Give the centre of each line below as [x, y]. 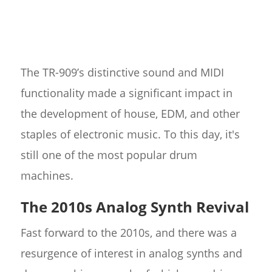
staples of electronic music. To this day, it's [130, 134]
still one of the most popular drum [109, 155]
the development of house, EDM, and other [130, 114]
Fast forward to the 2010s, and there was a [128, 233]
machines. [47, 176]
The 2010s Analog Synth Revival [134, 207]
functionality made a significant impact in [126, 93]
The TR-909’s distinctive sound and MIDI [122, 73]
